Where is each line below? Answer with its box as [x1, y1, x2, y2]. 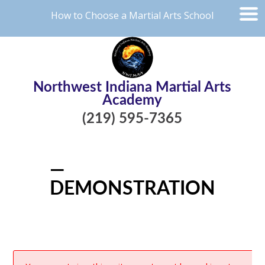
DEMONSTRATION [50, 179, 215, 198]
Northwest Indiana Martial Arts [33, 80, 232, 95]
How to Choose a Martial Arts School [51, 9, 214, 22]
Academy [102, 93, 163, 108]
